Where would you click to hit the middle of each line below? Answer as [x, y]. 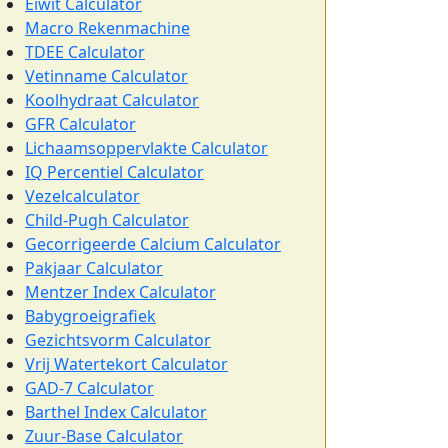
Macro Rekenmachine [107, 28]
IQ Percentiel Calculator [114, 172]
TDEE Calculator [85, 52]
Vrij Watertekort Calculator [126, 364]
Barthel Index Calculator [116, 412]
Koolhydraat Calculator [112, 100]
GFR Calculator [80, 124]
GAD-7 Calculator [89, 388]
